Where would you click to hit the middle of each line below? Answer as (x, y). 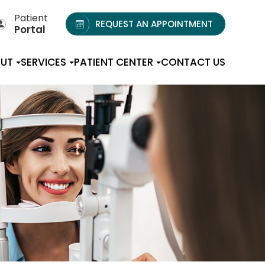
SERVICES (43, 62)
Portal (30, 30)
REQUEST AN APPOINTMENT (154, 24)
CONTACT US (193, 62)
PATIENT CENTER (113, 62)
